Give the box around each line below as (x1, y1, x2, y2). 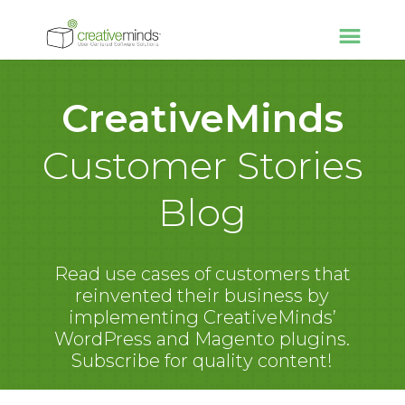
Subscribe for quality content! (71, 350, 334, 372)
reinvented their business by (75, 285, 330, 306)
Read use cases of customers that (53, 263, 351, 285)
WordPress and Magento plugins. (54, 328, 351, 350)
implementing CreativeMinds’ (68, 306, 336, 328)
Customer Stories (42, 142, 363, 189)
